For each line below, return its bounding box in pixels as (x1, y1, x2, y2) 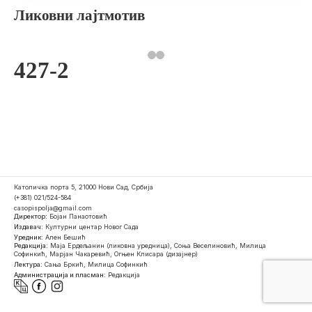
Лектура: (14, 260, 42, 268)
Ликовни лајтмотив (14, 7, 145, 24)
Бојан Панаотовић (47, 212, 107, 220)
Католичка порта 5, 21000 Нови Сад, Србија (14, 183, 153, 191)
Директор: (14, 212, 47, 220)
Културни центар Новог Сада (43, 223, 139, 231)
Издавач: (14, 223, 43, 231)
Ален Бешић (43, 233, 86, 241)
